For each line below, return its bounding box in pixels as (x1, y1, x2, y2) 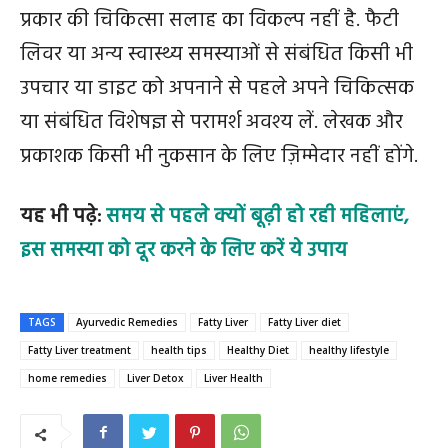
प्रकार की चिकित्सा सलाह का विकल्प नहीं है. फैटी (20, 5, 399, 37)
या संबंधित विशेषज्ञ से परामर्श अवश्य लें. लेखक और (20, 107, 403, 139)
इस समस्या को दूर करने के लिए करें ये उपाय (20, 235, 347, 267)
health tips (151, 343, 207, 357)
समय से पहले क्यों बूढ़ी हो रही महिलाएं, (106, 201, 409, 233)
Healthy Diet (227, 343, 289, 357)
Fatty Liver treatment (28, 343, 131, 357)
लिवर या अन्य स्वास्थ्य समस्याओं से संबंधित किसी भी (20, 39, 413, 71)
